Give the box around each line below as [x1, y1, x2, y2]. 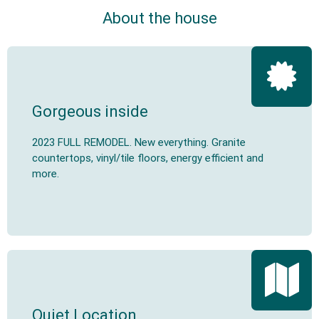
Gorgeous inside [32, 102, 148, 120]
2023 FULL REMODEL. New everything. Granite [32, 135, 246, 149]
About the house [102, 9, 217, 27]
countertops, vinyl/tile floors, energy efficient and [32, 151, 263, 164]
